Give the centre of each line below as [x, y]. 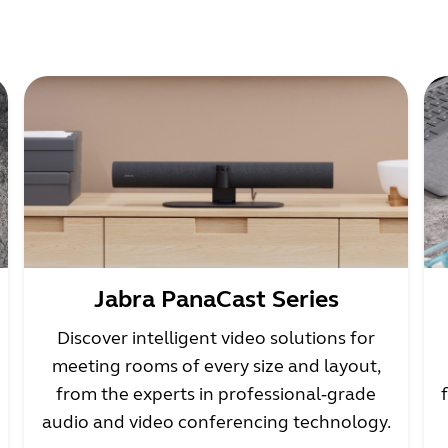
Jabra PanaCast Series [216, 299]
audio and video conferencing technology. [216, 422]
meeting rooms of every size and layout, [216, 366]
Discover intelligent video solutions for [216, 338]
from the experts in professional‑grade [216, 394]
